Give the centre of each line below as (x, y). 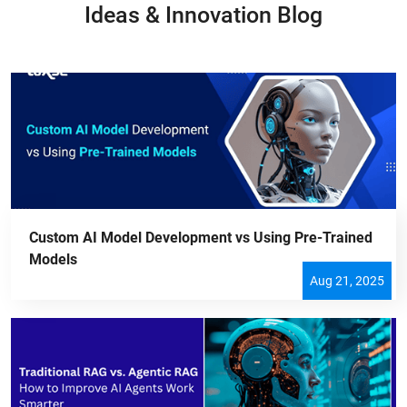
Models (53, 260)
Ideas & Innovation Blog (203, 15)
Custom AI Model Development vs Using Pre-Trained (201, 238)
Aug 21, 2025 (347, 281)
